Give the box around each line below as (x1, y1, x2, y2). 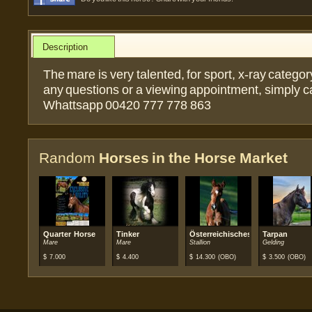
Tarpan (263, 229, 288, 238)
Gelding (263, 238, 284, 246)
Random (39, 149, 99, 166)
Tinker (116, 229, 139, 238)
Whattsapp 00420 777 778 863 (42, 98, 211, 113)
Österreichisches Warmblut (189, 229, 290, 238)
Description (42, 41, 88, 52)
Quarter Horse (43, 229, 95, 238)
